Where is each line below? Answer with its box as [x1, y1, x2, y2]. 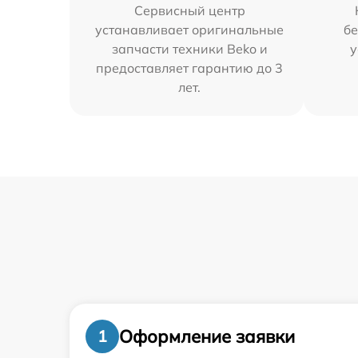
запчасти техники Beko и [111, 41, 268, 58]
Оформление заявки [119, 324, 295, 348]
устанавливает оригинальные [95, 22, 284, 38]
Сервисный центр [133, 2, 245, 19]
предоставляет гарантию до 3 [96, 60, 284, 77]
